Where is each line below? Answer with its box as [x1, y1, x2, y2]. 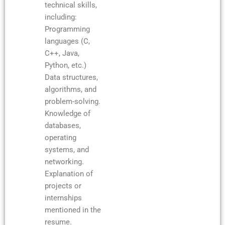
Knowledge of [44, 108, 90, 118]
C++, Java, [44, 48, 79, 58]
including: [44, 12, 77, 22]
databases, [44, 121, 81, 130]
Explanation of [44, 169, 93, 178]
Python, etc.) [44, 60, 86, 70]
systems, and [44, 145, 89, 154]
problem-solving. [44, 96, 100, 106]
